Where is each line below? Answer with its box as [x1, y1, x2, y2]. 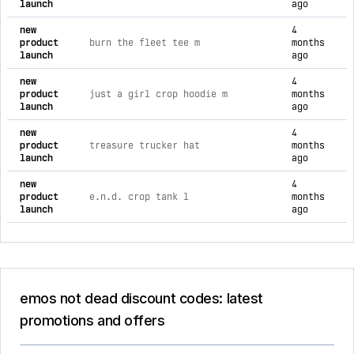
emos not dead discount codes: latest [20, 290, 263, 307]
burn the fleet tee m [89, 37, 200, 48]
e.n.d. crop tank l [89, 191, 189, 202]
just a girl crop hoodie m [89, 88, 228, 100]
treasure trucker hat [89, 140, 200, 151]
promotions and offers [20, 312, 165, 329]
